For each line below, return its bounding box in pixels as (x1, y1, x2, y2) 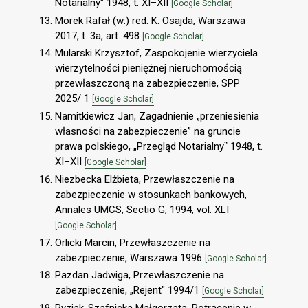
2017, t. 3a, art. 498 (55, 29, 142, 42)
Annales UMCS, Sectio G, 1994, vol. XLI (55, 203, 229, 216)
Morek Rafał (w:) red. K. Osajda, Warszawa (55, 14, 245, 27)
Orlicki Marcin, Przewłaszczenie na (55, 236, 210, 249)
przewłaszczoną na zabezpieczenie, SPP (55, 77, 240, 90)
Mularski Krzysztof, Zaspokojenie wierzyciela (55, 47, 258, 60)
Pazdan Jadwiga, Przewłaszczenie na (55, 269, 224, 282)
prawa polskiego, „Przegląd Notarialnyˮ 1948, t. (55, 140, 263, 153)
